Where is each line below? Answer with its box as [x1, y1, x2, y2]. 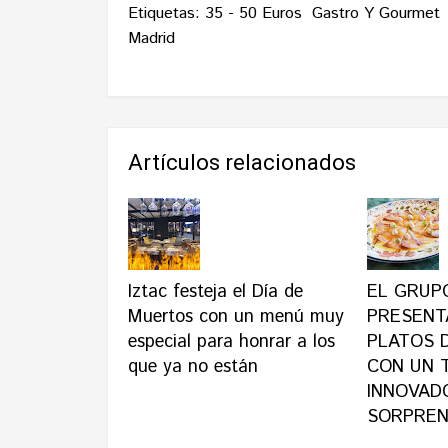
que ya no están [128, 353, 258, 380]
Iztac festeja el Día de [128, 278, 303, 305]
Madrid [128, 26, 175, 50]
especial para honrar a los [128, 328, 335, 355]
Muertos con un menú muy [128, 303, 344, 330]
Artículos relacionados [128, 149, 356, 175]
